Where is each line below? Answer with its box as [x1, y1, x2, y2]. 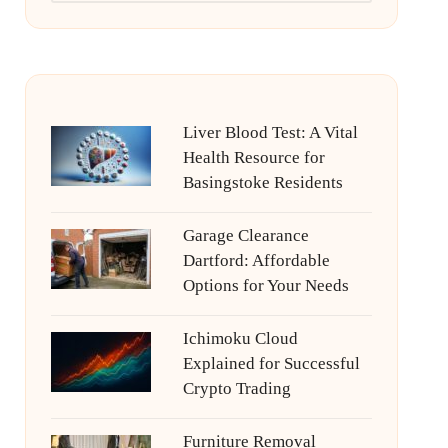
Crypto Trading [182, 379, 291, 398]
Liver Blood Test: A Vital [182, 123, 358, 142]
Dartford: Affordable [182, 251, 330, 270]
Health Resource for [182, 148, 325, 167]
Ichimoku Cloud [182, 329, 298, 348]
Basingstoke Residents [182, 173, 343, 192]
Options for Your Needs [182, 276, 349, 295]
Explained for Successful [182, 354, 360, 373]
